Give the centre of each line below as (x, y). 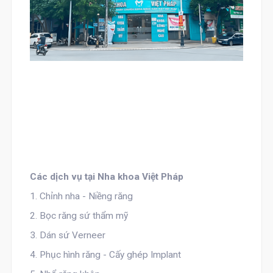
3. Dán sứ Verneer (67, 235)
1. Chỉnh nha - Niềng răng (81, 196)
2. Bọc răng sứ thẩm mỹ (79, 216)
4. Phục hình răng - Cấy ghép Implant (105, 255)
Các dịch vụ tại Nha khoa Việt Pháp (106, 177)
